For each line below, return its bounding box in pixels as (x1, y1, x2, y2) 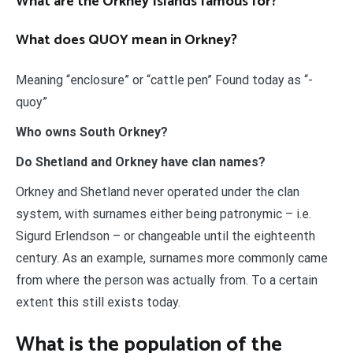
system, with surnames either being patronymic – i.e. (16, 206, 311, 222)
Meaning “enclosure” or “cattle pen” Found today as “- (16, 72, 313, 88)
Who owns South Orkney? (16, 124, 168, 140)
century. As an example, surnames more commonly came (16, 251, 328, 266)
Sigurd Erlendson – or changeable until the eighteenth (16, 229, 315, 244)
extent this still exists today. (16, 295, 180, 310)
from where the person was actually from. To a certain (16, 273, 318, 288)
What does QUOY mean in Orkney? (16, 28, 237, 53)
